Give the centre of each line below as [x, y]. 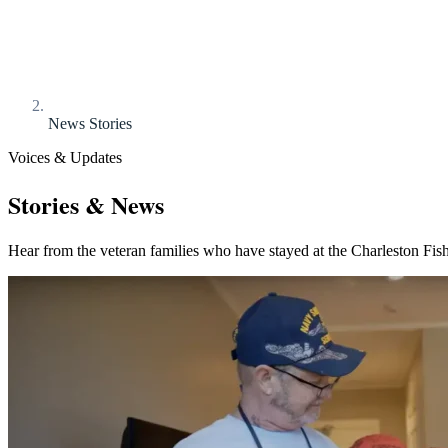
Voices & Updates [65, 157]
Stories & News [86, 204]
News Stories [90, 123]
